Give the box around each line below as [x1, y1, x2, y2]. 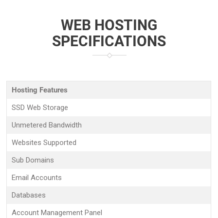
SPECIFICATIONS [52, 33, 166, 50]
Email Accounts [12, 173, 62, 182]
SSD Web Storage [12, 103, 69, 112]
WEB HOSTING [60, 17, 157, 34]
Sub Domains [12, 156, 54, 164]
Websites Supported [12, 138, 77, 147]
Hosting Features [12, 86, 68, 94]
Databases [12, 191, 46, 200]
